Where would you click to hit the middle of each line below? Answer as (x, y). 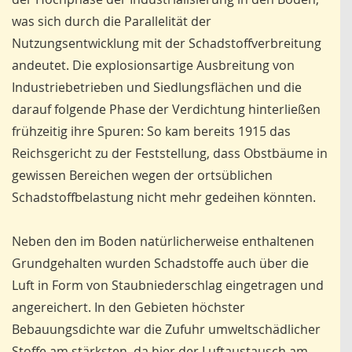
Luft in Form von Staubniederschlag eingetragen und (168, 286)
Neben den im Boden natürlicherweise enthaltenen (163, 242)
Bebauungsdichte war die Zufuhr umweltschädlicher (166, 330)
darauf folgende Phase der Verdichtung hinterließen (166, 110)
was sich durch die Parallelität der (112, 22)
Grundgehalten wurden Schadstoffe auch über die (160, 264)
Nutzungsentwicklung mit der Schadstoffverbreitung (167, 44)
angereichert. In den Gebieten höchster (128, 308)
